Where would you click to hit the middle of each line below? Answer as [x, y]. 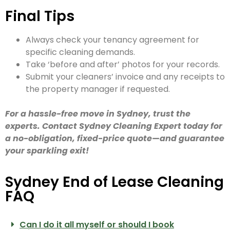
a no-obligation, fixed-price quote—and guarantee [115, 139]
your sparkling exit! [47, 151]
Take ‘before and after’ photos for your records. [123, 65]
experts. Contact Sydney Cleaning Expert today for [114, 126]
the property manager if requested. [98, 89]
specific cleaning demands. [80, 52]
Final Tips [40, 16]
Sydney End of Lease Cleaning [114, 182]
